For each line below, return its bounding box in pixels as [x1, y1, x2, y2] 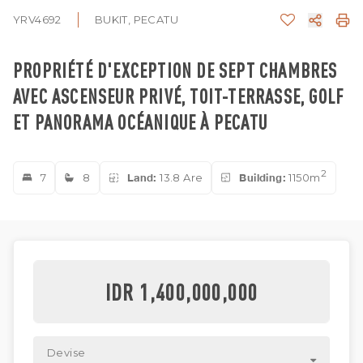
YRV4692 [13, 13, 62, 27]
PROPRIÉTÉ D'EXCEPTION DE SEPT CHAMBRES [13, 57, 338, 83]
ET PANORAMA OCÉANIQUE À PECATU [13, 109, 268, 135]
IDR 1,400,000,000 [139, 276, 258, 306]
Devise [47, 345, 86, 359]
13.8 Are [156, 170, 203, 184]
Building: [239, 170, 287, 184]
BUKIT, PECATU [94, 13, 179, 27]
